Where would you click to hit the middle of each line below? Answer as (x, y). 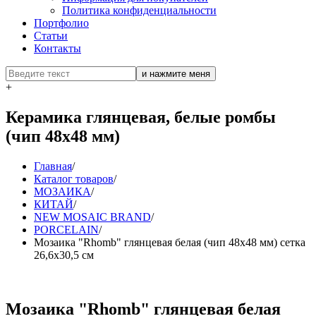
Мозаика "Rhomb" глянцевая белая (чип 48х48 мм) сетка (170, 243)
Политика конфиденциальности (139, 11)
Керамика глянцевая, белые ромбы (141, 117)
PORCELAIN (66, 230)
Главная (53, 166)
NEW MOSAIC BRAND (92, 217)
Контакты (57, 49)
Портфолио (61, 23)
